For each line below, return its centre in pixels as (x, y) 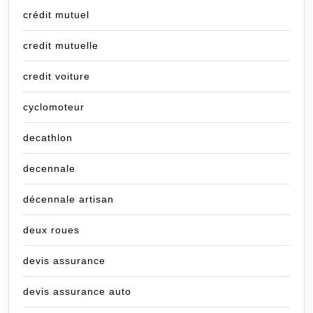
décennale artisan (68, 199)
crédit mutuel (56, 15)
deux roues (51, 230)
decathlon (48, 138)
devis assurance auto (77, 292)
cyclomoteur (54, 107)
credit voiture (57, 77)
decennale (49, 169)
